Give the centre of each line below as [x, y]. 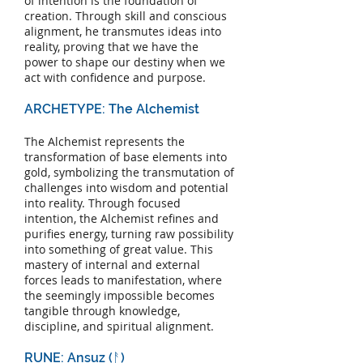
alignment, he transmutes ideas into [123, 32]
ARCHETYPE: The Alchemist [112, 109]
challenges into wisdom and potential [126, 188]
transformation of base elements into [126, 157]
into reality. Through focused [102, 203]
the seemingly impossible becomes [120, 296]
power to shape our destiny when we [125, 62]
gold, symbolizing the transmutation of [129, 173]
